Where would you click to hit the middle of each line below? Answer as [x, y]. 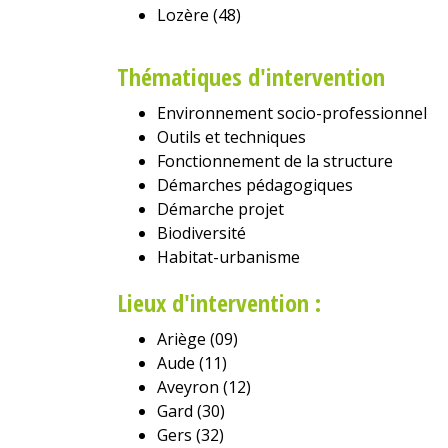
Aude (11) [192, 362]
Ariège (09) [197, 338]
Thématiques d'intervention [251, 76]
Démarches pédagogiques [255, 184]
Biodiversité [201, 232]
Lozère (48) [199, 14]
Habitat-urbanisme [228, 256]
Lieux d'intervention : [219, 302]
